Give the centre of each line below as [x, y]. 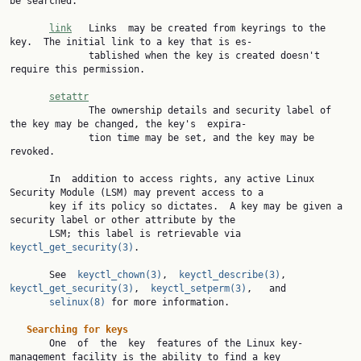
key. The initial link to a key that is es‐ [131, 42]
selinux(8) [77, 302]
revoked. [32, 151]
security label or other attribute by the [122, 220]
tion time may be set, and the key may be [49, 138]
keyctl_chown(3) [120, 275]
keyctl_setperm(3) [199, 288]
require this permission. [77, 69]
